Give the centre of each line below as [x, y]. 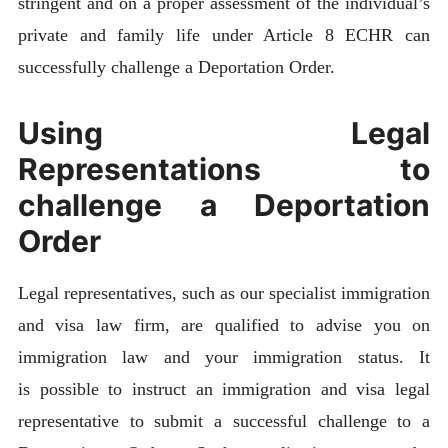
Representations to [224, 169]
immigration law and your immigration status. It [224, 357]
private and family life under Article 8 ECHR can [224, 34]
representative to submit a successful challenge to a [224, 421]
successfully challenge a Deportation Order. [176, 66]
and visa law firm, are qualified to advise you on [224, 325]
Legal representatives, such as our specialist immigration [224, 293]
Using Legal [224, 133]
